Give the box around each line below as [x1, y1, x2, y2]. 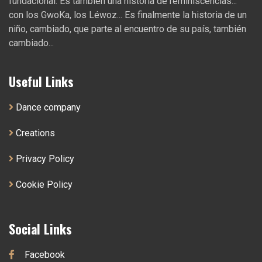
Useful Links [9, 71, 74, 91]
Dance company [13, 101, 81, 113]
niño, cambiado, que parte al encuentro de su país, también [9, 23, 246, 35]
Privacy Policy [13, 153, 74, 164]
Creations [13, 127, 55, 139]
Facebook [22, 249, 65, 260]
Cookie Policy [13, 178, 73, 190]
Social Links [9, 219, 72, 238]
